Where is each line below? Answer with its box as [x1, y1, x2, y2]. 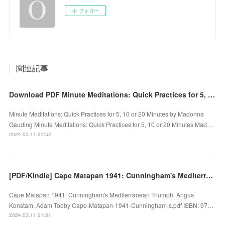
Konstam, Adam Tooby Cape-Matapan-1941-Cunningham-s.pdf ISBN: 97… [9, 200, 214, 209]
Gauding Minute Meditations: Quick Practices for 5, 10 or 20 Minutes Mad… [9, 120, 213, 129]
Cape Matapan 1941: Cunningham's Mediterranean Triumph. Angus [9, 190, 194, 199]
